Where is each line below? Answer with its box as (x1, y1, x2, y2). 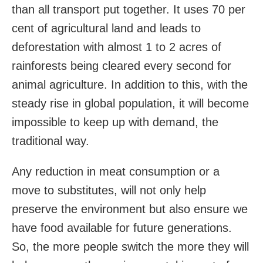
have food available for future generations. (12, 221, 232, 234)
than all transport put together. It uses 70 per (12, 2, 245, 16)
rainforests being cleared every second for (12, 59, 231, 72)
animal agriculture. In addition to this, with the (12, 77, 248, 91)
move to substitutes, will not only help (12, 183, 206, 197)
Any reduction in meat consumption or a (12, 164, 220, 178)
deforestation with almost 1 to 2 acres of (12, 40, 221, 53)
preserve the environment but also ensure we (12, 202, 248, 215)
